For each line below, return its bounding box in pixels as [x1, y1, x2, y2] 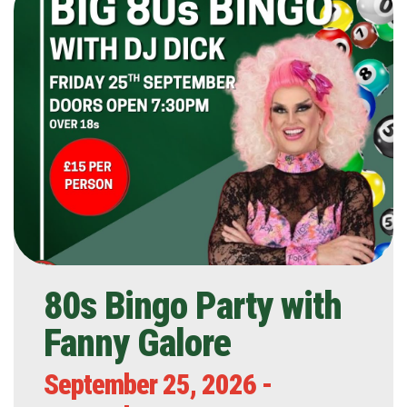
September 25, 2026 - [44, 368, 273, 402]
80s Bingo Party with [44, 283, 342, 328]
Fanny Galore [44, 321, 231, 365]
